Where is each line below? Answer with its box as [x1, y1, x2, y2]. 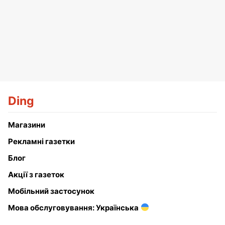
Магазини [8, 120, 45, 130]
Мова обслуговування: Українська [8, 203, 139, 212]
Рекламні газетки [8, 137, 75, 146]
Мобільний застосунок [8, 186, 94, 196]
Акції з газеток [8, 170, 64, 179]
